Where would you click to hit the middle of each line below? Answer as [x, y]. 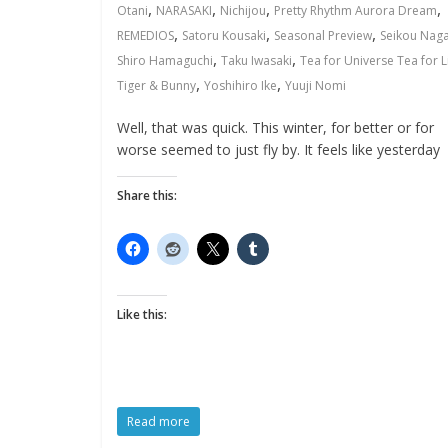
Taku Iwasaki [256, 60]
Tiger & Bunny [156, 85]
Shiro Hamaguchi [165, 60]
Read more [158, 421]
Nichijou [243, 10]
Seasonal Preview [323, 35]
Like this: [142, 314]
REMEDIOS [145, 35]
